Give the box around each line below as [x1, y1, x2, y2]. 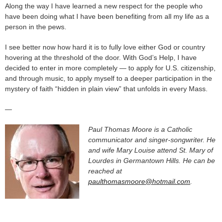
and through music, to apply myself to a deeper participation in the [5, 74, 212, 82]
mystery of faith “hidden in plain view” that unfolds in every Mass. [5, 84, 208, 93]
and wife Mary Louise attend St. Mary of [88, 146, 213, 154]
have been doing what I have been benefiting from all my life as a [5, 12, 209, 20]
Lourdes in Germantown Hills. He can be [88, 156, 215, 165]
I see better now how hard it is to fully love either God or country [5, 43, 205, 51]
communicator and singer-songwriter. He [88, 135, 216, 144]
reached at [88, 166, 122, 175]
